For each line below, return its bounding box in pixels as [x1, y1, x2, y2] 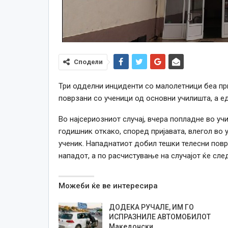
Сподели [73, 58, 103, 66]
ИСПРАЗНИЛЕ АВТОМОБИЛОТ [108, 212, 211, 221]
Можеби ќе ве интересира [58, 181, 158, 190]
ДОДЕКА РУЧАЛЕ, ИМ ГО [108, 203, 194, 211]
